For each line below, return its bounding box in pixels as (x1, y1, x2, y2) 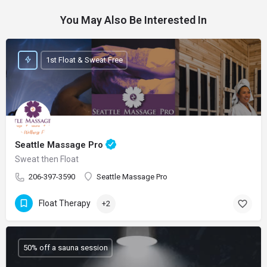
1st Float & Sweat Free (45, 55, 123, 65)
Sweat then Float (15, 154, 79, 164)
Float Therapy (39, 198, 91, 209)
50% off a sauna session (23, 243, 108, 253)
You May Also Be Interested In (60, 13, 207, 26)
